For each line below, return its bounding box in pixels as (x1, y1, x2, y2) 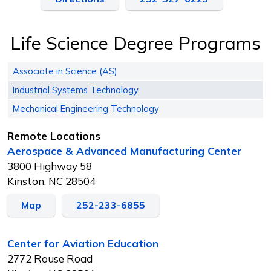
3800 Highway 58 (7, 159, 92, 172)
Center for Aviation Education (7, 237, 158, 250)
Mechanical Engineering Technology (13, 102, 159, 114)
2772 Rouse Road (7, 252, 93, 265)
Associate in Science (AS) (13, 65, 117, 77)
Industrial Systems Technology (13, 83, 139, 96)
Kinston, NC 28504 (7, 174, 96, 188)
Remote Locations (7, 129, 100, 142)
